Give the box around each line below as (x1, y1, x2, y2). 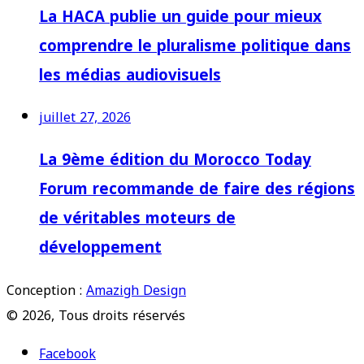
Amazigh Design (86, 277, 186, 303)
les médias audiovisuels (39, 60, 221, 90)
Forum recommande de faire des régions (39, 175, 355, 205)
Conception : (6, 277, 86, 303)
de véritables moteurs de (39, 204, 236, 234)
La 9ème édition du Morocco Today (39, 145, 311, 175)
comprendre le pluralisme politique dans (39, 31, 351, 61)
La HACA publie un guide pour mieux (39, 2, 322, 32)
